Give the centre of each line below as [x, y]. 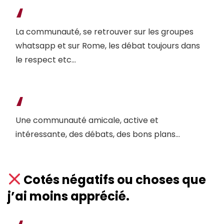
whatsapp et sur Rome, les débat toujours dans [108, 46]
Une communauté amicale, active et [87, 120]
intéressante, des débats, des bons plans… [98, 134]
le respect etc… [46, 60]
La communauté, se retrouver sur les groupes [104, 32]
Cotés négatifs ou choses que [114, 180]
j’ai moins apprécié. [68, 196]
